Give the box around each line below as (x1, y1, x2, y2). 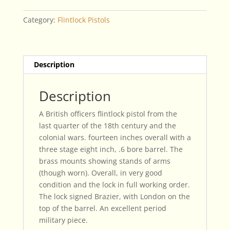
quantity (22, 33, 51, 44)
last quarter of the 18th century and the (39, 121, 176, 131)
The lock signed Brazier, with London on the (39, 191, 190, 202)
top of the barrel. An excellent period (39, 203, 166, 214)
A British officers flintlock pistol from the (39, 109, 177, 119)
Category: (23, 15, 57, 25)
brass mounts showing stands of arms (39, 156, 170, 166)
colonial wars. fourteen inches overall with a (39, 132, 191, 143)
